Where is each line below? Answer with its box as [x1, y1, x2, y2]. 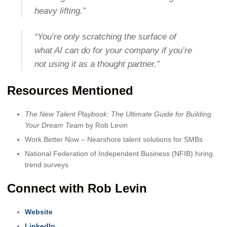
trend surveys [25, 160, 68, 169]
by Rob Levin [84, 121, 128, 129]
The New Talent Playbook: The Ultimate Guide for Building [25, 109, 211, 118]
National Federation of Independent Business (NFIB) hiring [25, 149, 213, 158]
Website [25, 207, 53, 216]
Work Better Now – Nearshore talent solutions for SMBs [25, 135, 203, 143]
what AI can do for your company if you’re [34, 45, 192, 55]
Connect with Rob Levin [7, 181, 147, 195]
